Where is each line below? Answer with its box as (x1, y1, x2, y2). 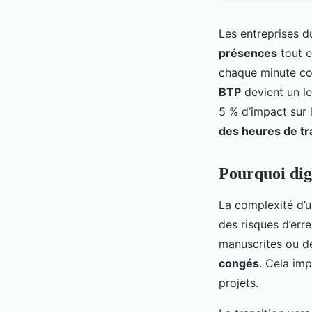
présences (219, 45, 277, 60)
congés (219, 256, 259, 270)
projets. (219, 275, 258, 290)
